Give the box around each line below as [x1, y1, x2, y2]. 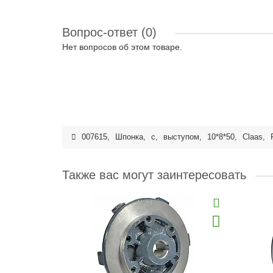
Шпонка [115, 133, 143, 141]
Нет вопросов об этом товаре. [62, 42, 182, 52]
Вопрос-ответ [62, 26, 141, 39]
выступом [163, 133, 199, 141]
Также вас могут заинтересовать [62, 168, 246, 182]
